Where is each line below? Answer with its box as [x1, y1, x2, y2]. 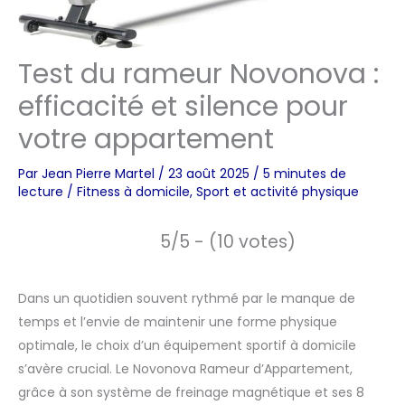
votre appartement [18, 120, 274, 159]
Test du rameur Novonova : [18, 55, 379, 94]
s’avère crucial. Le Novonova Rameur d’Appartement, [18, 360, 353, 379]
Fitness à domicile [77, 183, 190, 202]
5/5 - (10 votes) [160, 230, 296, 255]
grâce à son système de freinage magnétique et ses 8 [18, 383, 364, 402]
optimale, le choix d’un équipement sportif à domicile [18, 336, 356, 355]
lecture [18, 183, 63, 202]
